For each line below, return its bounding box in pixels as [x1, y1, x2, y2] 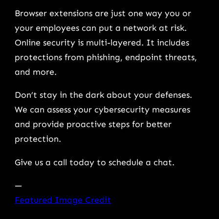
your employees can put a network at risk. [15, 22, 187, 33]
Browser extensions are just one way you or [15, 7, 191, 19]
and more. [15, 66, 57, 77]
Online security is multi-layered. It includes [15, 37, 189, 48]
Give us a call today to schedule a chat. [15, 156, 175, 168]
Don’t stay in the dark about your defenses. [15, 89, 192, 101]
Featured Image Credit [15, 195, 111, 206]
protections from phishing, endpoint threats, [15, 51, 197, 63]
